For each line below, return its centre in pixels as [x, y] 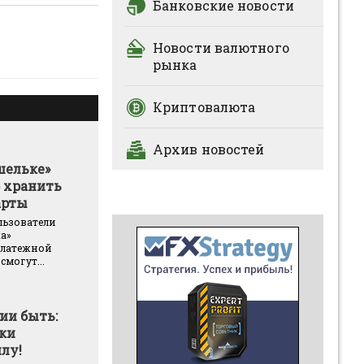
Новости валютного [221, 48]
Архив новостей [209, 149]
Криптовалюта [204, 107]
